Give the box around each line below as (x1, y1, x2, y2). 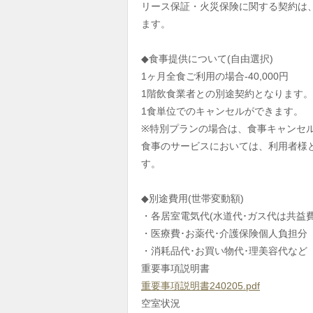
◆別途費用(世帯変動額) (141, 193, 244, 204)
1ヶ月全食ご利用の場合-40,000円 (141, 71, 289, 82)
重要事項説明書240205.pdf (141, 280, 260, 291)
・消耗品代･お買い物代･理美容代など (141, 245, 307, 256)
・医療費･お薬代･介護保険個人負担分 (141, 228, 307, 239)
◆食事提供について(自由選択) (141, 53, 273, 64)
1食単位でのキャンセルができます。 (141, 105, 303, 117)
